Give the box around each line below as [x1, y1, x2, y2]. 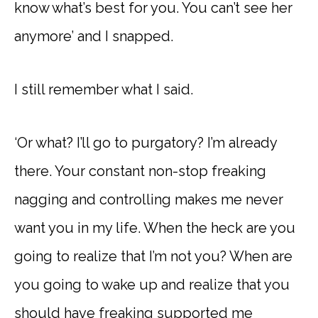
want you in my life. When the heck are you [14, 219, 295, 236]
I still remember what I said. [14, 81, 193, 98]
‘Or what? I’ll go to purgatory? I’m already [14, 134, 277, 151]
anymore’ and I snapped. [14, 28, 173, 45]
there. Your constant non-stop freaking [14, 163, 266, 180]
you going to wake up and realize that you [14, 276, 290, 293]
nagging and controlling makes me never [14, 191, 283, 208]
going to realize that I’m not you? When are [14, 248, 292, 265]
